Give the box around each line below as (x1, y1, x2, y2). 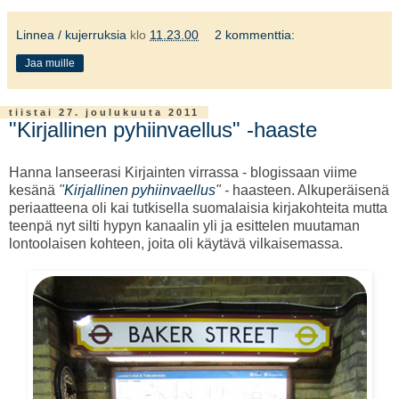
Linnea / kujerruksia (16, 28, 126, 43)
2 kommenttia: (215, 28, 296, 43)
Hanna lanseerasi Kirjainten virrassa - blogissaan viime (9, 164, 357, 180)
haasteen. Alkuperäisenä (232, 182, 389, 198)
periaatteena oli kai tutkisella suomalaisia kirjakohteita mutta (9, 199, 387, 216)
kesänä (9, 182, 59, 198)
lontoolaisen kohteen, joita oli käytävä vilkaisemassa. (9, 235, 343, 251)
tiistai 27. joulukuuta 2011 (9, 107, 199, 118)
